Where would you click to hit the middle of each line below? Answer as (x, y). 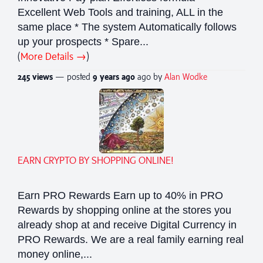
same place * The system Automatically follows (127, 27)
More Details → (53, 56)
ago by (151, 76)
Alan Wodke (186, 76)
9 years (106, 76)
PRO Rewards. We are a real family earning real (131, 239)
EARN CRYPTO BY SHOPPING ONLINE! (96, 160)
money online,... (55, 254)
